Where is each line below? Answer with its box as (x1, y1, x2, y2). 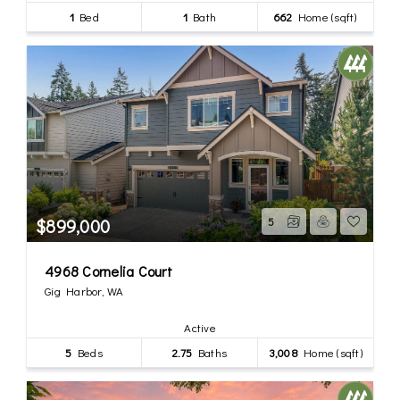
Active (184, 319, 216, 335)
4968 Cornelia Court (45, 261, 172, 280)
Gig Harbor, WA (45, 282, 124, 298)
